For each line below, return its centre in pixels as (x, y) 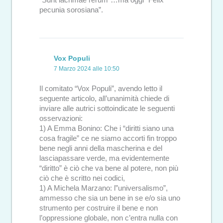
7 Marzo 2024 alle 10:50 (87, 68)
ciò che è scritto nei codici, (82, 178)
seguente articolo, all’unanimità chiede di (104, 99)
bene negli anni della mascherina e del (101, 149)
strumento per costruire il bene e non (99, 208)
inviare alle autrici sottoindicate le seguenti (107, 109)
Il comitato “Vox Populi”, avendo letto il (101, 89)
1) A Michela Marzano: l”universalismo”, (104, 188)
